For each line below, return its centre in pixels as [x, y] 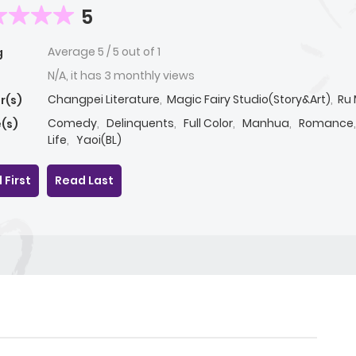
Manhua [266, 124]
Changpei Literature [104, 100]
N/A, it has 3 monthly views [121, 76]
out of [139, 52]
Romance [326, 124]
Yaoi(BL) [99, 140]
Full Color [208, 124]
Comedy [72, 124]
